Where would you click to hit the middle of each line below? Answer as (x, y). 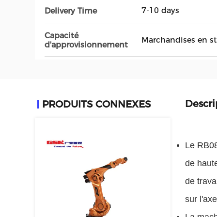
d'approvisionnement (86, 45)
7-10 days (160, 10)
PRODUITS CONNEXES (96, 104)
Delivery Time (71, 11)
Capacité (62, 36)
